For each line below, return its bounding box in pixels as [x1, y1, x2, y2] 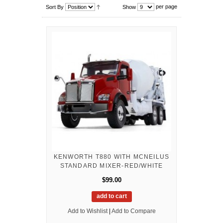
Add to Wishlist [67, 207, 108, 215]
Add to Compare [111, 207, 156, 215]
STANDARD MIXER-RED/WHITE [60, 162, 163, 169]
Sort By [46, 3, 64, 10]
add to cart [96, 192, 127, 200]
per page [154, 3, 177, 9]
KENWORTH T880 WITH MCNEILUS [53, 153, 170, 160]
